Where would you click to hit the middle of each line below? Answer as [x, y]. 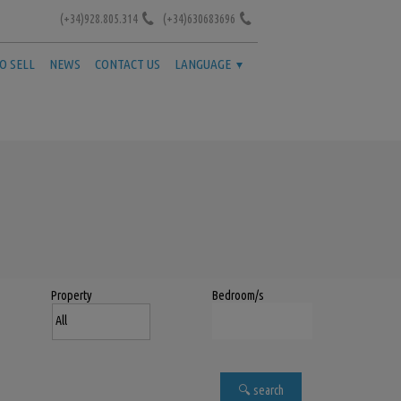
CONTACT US [128, 64]
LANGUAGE [203, 64]
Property [72, 295]
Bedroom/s [238, 295]
